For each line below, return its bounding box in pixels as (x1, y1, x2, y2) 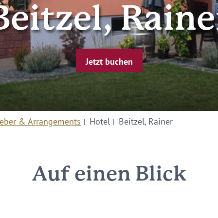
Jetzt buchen (85, 55, 133, 67)
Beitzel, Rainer (119, 116, 173, 127)
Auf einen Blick (32, 165, 186, 184)
